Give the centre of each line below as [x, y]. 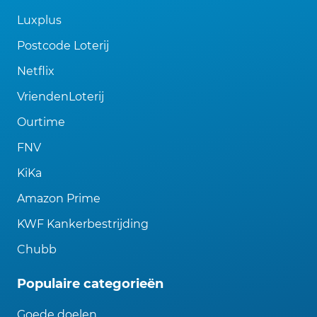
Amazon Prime [59, 199]
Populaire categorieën [90, 284]
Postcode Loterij [63, 46]
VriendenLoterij [60, 97]
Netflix [36, 71]
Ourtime [41, 122]
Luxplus [39, 21]
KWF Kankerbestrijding [83, 224]
